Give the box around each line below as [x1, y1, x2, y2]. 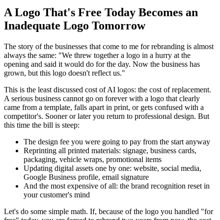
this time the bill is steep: [4, 120, 80, 129]
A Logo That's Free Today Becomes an [4, 5, 198, 19]
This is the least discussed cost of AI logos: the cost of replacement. [4, 85, 211, 94]
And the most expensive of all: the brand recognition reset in [24, 181, 210, 190]
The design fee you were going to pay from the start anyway [24, 137, 210, 146]
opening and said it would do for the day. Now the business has [4, 59, 200, 68]
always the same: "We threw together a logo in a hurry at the [4, 51, 191, 59]
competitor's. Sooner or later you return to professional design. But [4, 111, 209, 120]
